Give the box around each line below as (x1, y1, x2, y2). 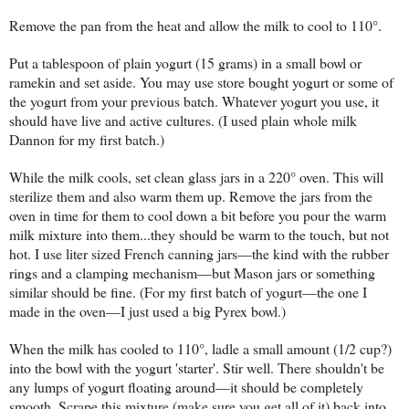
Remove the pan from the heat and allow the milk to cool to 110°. (9, 16, 382, 36)
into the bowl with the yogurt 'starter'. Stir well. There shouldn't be (9, 358, 384, 378)
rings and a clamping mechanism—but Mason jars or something (9, 263, 375, 283)
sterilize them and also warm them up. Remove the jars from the (9, 186, 372, 206)
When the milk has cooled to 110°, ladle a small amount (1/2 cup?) (9, 339, 392, 359)
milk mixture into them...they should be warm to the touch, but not (9, 225, 389, 245)
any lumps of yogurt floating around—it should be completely (9, 377, 363, 397)
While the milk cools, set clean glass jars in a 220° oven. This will (9, 167, 383, 187)
